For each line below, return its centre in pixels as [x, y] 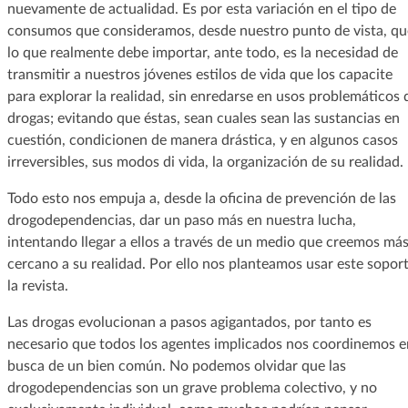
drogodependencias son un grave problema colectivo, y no [192, 388]
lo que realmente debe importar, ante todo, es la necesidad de [202, 52]
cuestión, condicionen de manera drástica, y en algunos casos [202, 140]
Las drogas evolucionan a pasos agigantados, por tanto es [189, 322]
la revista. [37, 286]
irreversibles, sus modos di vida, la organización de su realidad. [205, 162]
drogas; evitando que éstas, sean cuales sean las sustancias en [203, 118]
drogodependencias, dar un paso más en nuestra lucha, [181, 220]
